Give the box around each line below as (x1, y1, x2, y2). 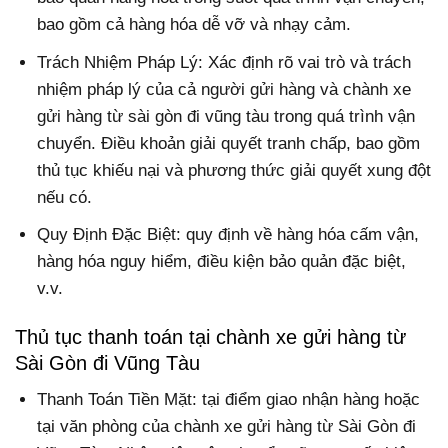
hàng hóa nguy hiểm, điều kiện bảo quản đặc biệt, (37, 251, 407, 271)
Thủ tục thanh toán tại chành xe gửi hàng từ (15, 325, 406, 348)
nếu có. (37, 187, 93, 207)
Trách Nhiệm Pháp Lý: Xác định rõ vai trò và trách (37, 52, 412, 72)
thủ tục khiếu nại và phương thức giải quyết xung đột (37, 160, 432, 180)
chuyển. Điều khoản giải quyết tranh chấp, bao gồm (37, 133, 421, 153)
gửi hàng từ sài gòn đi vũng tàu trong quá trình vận (37, 106, 416, 126)
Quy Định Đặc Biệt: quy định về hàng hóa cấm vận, (37, 224, 420, 244)
